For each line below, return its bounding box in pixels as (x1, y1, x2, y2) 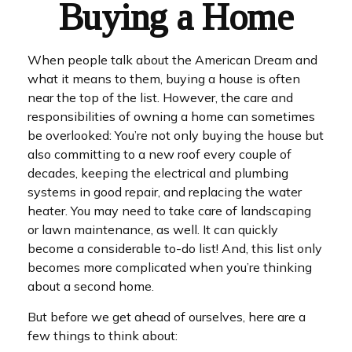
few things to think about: (27, 328, 178, 343)
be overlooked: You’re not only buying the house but (27, 127, 324, 143)
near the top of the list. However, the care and (27, 90, 293, 105)
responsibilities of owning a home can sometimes (27, 108, 315, 124)
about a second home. (27, 278, 154, 294)
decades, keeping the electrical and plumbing (27, 165, 288, 181)
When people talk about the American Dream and (27, 52, 317, 68)
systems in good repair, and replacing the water (27, 184, 302, 200)
